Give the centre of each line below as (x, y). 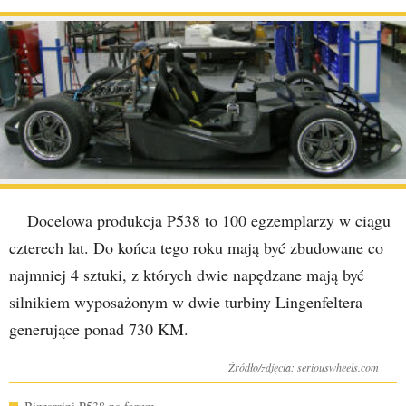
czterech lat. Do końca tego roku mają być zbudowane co (196, 247)
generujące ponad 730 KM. (99, 329)
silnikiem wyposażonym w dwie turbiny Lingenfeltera (186, 301)
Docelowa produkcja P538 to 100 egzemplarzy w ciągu (209, 220)
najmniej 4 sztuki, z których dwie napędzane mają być (187, 274)
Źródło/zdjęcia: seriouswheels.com (304, 367)
